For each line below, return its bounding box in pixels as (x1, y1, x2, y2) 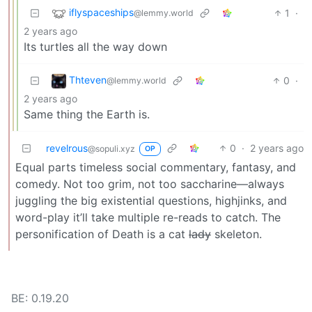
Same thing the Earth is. (24, 107, 150, 121)
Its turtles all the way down (24, 39, 167, 54)
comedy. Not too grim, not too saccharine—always (15, 176, 284, 191)
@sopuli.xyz (88, 143, 135, 154)
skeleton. (211, 226, 262, 241)
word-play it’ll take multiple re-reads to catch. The (15, 210, 281, 224)
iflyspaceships (69, 6, 134, 19)
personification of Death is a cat (15, 226, 189, 241)
